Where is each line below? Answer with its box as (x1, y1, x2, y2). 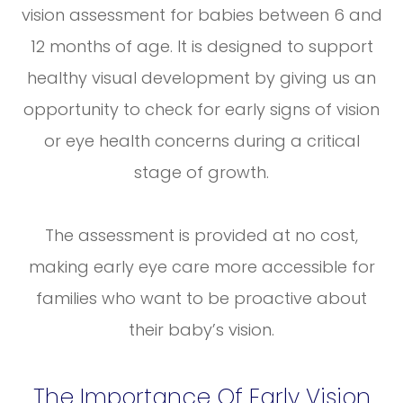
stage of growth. (134, 160, 269, 184)
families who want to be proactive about (36, 286, 367, 309)
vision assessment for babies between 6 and (21, 3, 382, 26)
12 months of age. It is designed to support (30, 34, 373, 58)
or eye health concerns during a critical (43, 129, 360, 152)
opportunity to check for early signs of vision (23, 97, 380, 121)
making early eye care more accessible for (28, 255, 375, 278)
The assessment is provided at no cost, (45, 223, 358, 246)
